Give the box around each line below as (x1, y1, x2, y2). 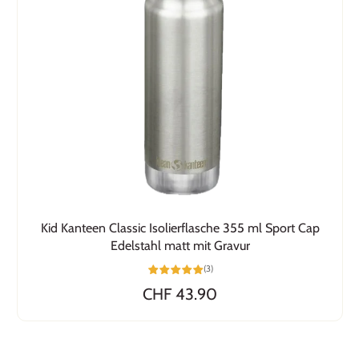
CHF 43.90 (143, 284, 217, 304)
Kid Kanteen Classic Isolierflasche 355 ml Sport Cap (40, 220, 320, 236)
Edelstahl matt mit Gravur (110, 237, 250, 253)
